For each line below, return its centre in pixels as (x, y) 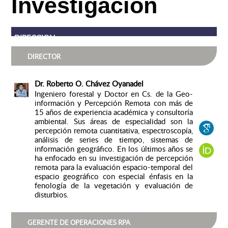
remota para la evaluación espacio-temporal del (113, 167)
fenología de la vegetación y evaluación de (113, 186)
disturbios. (51, 195)
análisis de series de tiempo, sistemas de (113, 140)
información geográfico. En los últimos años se (113, 149)
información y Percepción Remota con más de (113, 103)
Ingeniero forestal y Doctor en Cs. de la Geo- (113, 94)
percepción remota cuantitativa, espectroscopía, (113, 131)
